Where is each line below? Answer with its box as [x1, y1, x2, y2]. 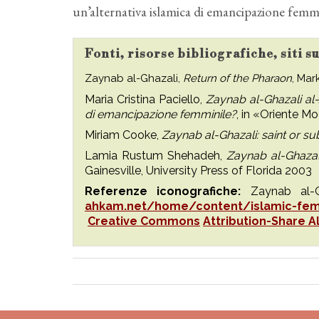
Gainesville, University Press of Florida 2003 [85, 164, 312, 177]
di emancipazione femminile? [85, 108, 236, 121]
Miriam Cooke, [85, 128, 162, 142]
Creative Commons [88, 214, 200, 228]
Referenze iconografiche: [85, 184, 251, 198]
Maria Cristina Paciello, [85, 93, 206, 106]
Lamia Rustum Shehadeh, [85, 149, 227, 162]
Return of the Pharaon [183, 72, 292, 85]
